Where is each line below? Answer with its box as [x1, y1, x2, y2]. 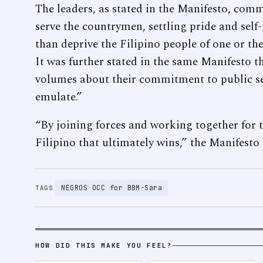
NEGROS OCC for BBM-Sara [61, 183, 163, 193]
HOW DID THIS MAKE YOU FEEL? [35, 241, 173, 250]
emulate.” [35, 89, 82, 106]
